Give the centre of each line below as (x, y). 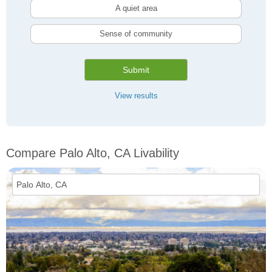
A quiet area (136, 8)
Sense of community (136, 34)
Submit (136, 70)
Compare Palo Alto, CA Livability (93, 153)
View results (136, 96)
